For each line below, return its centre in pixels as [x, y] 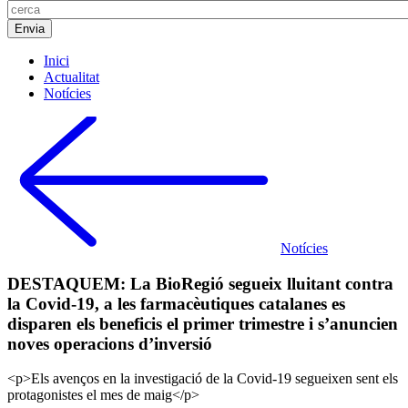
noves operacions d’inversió [110, 343]
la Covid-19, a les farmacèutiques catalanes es [176, 303]
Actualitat [71, 77]
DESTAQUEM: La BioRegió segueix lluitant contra [200, 283]
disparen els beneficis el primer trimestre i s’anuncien [203, 323]
